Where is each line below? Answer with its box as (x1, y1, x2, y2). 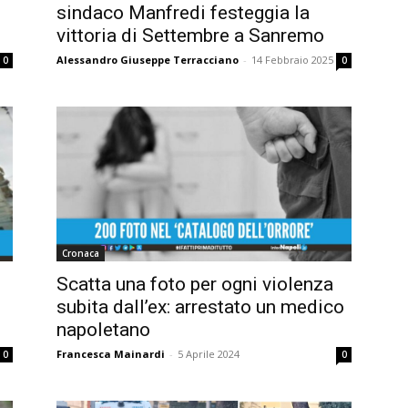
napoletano (56, 318, 150, 341)
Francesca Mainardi (56, 346, 165, 361)
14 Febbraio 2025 (251, 52, 333, 66)
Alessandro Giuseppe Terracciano (56, 52, 239, 66)
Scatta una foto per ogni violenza (56, 272, 333, 295)
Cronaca (62, 246, 99, 260)
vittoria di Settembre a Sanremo (56, 24, 324, 46)
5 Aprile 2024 (178, 346, 240, 361)
